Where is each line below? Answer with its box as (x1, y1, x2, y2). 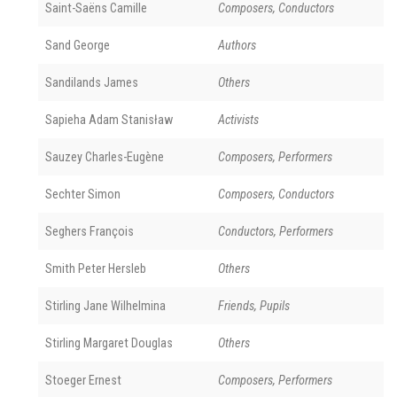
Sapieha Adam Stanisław (45, 112, 173, 127)
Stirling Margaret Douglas (45, 335, 173, 350)
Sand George (45, 37, 110, 52)
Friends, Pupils (218, 298, 290, 313)
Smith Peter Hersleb (45, 261, 146, 276)
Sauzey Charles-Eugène (45, 149, 164, 164)
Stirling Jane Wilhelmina (45, 298, 166, 313)
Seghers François (45, 223, 134, 238)
